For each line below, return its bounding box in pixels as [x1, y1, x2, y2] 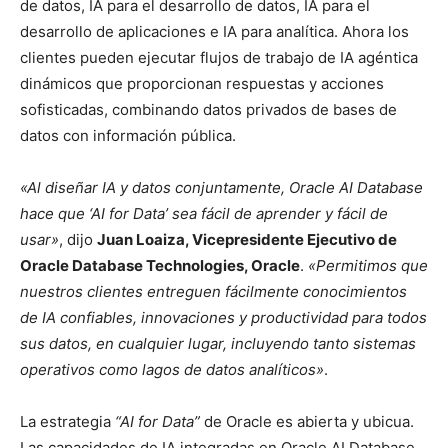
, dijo [59, 230, 97, 250]
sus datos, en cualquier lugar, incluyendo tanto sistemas [20, 334, 416, 354]
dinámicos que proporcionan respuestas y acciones [20, 74, 384, 94]
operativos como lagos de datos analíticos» [20, 360, 324, 380]
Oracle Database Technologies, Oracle [20, 256, 300, 276]
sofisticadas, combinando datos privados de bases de [20, 100, 397, 120]
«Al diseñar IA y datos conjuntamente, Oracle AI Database [20, 178, 423, 198]
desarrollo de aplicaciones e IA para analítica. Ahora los [20, 22, 409, 42]
